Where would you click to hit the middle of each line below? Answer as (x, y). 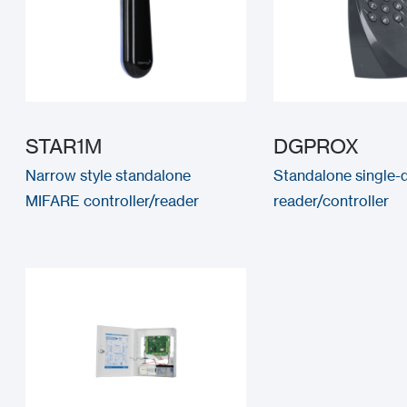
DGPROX (316, 145)
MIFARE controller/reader (113, 200)
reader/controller (331, 200)
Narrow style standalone (109, 175)
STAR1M (64, 145)
